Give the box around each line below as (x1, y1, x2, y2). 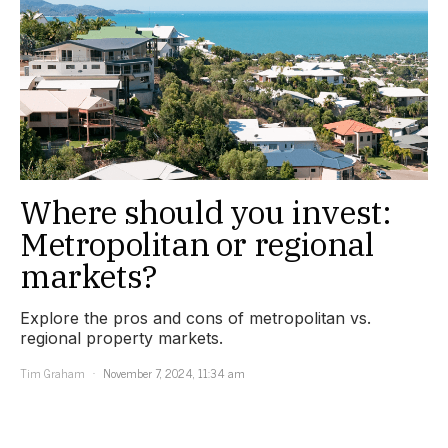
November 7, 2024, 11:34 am (103, 362, 245, 383)
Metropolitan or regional (20, 222, 374, 265)
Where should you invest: (20, 190, 392, 233)
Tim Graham (20, 362, 85, 383)
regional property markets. (20, 327, 223, 348)
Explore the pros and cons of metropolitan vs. (20, 307, 371, 328)
